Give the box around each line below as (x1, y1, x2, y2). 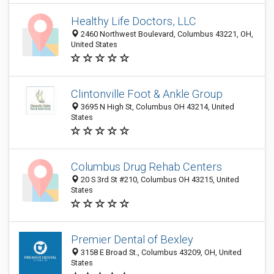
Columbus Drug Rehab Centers (71, 160, 222, 173)
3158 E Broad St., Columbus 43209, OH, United (79, 248, 242, 257)
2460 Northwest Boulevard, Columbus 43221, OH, (79, 29, 253, 39)
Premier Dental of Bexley (71, 233, 193, 246)
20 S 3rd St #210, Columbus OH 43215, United (79, 175, 239, 184)
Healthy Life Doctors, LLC (71, 15, 196, 28)
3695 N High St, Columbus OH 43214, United (79, 102, 234, 111)
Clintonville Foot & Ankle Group (71, 87, 223, 100)
